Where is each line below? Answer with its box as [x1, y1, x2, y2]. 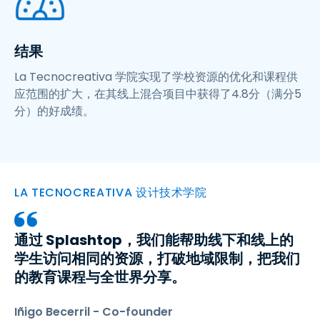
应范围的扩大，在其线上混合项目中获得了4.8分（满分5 [14, 86, 301, 102]
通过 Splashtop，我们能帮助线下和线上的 [14, 230, 294, 250]
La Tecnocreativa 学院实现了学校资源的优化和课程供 [14, 69, 298, 85]
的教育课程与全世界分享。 [14, 267, 186, 287]
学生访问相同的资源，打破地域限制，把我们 [14, 249, 300, 269]
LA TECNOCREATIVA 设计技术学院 [14, 184, 207, 201]
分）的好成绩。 [14, 103, 94, 119]
